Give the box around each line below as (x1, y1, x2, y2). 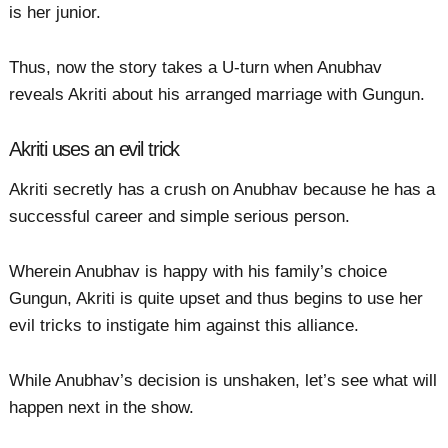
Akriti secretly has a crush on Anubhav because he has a (9, 179, 436, 199)
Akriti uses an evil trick (9, 137, 180, 160)
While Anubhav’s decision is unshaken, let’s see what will (9, 370, 438, 390)
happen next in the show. (9, 397, 195, 417)
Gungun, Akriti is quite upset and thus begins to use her (9, 288, 424, 308)
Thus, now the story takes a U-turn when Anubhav (9, 57, 383, 77)
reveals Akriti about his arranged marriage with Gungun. (9, 84, 426, 104)
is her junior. (9, 2, 102, 22)
